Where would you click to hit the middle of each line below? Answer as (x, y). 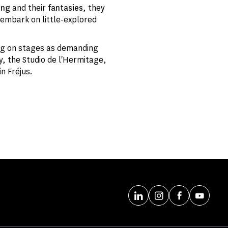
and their (29, 8)
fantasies (65, 8)
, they (94, 8)
